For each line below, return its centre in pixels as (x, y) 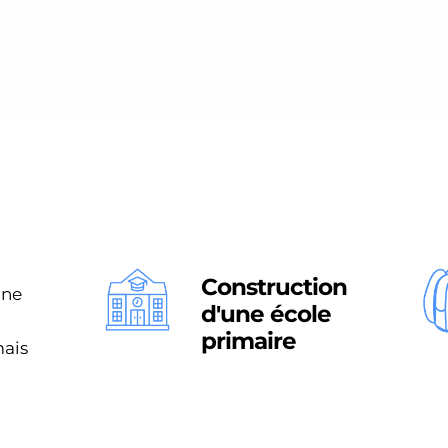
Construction (273, 286)
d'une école (265, 313)
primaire (248, 340)
